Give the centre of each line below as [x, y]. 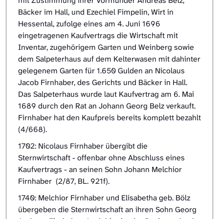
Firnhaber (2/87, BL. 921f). [65, 181]
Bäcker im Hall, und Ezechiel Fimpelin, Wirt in [96, 12]
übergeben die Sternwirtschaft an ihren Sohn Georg [107, 210]
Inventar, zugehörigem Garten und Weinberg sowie [106, 47]
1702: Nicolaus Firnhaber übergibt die [83, 146]
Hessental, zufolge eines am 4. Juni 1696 [89, 24]
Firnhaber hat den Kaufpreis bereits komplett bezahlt [109, 118]
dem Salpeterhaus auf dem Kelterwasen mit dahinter [109, 59]
